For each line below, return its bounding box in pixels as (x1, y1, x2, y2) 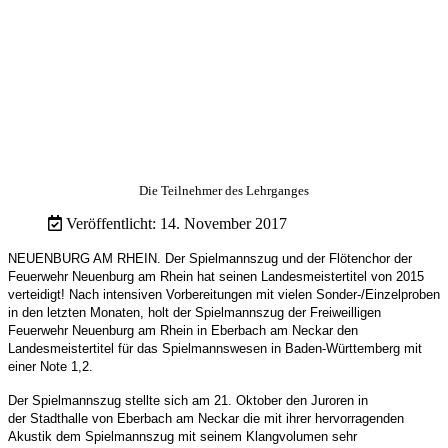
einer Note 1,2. (8, 358, 93, 374)
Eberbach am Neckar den (211, 322, 358, 338)
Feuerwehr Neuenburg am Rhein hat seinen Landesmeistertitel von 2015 (8, 268, 424, 284)
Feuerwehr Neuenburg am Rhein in (8, 322, 211, 338)
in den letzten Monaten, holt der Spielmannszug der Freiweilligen (8, 304, 381, 320)
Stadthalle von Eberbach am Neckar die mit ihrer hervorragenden (30, 410, 404, 426)
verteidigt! (8, 286, 69, 302)
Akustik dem (8, 428, 85, 444)
